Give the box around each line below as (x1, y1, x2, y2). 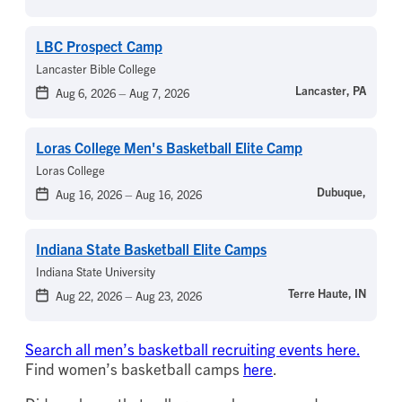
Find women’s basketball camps (25, 359, 243, 379)
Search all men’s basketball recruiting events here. (25, 339, 360, 359)
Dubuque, (317, 184, 366, 200)
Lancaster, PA (295, 83, 366, 99)
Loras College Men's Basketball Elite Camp (36, 138, 302, 157)
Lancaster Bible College (36, 61, 156, 77)
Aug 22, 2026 (56, 288, 125, 304)
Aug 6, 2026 (56, 85, 118, 101)
